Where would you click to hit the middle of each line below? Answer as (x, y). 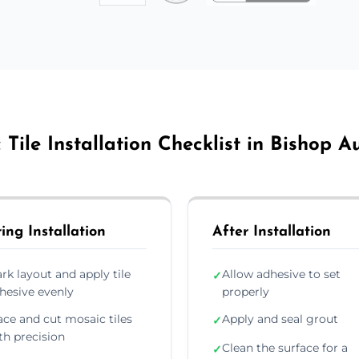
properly (246, 291)
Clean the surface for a (285, 347)
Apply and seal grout (280, 319)
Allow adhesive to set (281, 274)
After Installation (272, 232)
